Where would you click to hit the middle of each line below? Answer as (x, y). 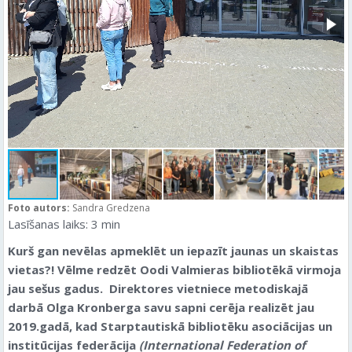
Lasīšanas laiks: (48, 224)
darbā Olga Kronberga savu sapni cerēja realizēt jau (161, 307)
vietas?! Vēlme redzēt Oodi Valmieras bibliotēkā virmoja (174, 269)
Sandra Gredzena (111, 208)
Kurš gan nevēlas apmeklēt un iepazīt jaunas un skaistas (173, 251)
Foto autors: (40, 208)
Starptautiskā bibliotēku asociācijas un (216, 326)
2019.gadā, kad (54, 326)
